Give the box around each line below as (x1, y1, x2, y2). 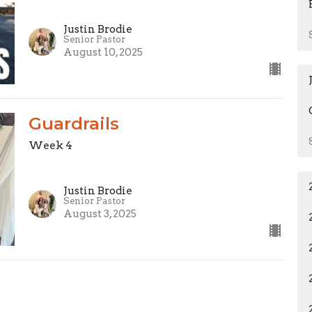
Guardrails (28, 113, 119, 134)
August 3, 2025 (63, 208, 136, 221)
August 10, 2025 (63, 45, 143, 58)
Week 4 (28, 139, 72, 152)
